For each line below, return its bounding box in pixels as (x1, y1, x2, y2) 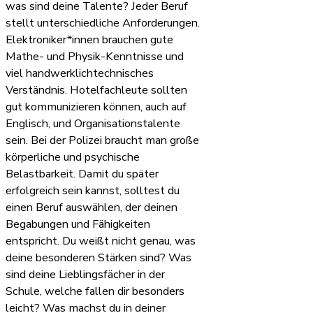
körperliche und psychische (6, 150, 140, 166)
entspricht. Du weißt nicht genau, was (6, 233, 196, 249)
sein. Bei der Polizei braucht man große (6, 133, 199, 149)
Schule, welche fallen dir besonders (6, 284, 184, 300)
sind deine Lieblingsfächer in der (6, 267, 165, 283)
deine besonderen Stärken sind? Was (6, 250, 191, 266)
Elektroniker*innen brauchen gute (6, 32, 173, 48)
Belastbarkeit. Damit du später (6, 166, 159, 182)
